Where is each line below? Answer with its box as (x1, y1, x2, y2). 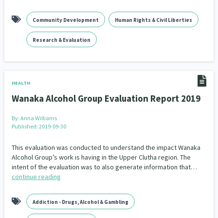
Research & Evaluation (32, 36, 91, 43)
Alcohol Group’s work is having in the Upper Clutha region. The (11, 153, 191, 162)
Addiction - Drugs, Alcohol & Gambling (32, 199, 128, 205)
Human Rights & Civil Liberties (114, 17, 192, 23)
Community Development (32, 17, 99, 23)
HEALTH (11, 80, 30, 86)
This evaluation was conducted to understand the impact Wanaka (11, 143, 200, 152)
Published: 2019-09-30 (11, 123, 66, 130)
